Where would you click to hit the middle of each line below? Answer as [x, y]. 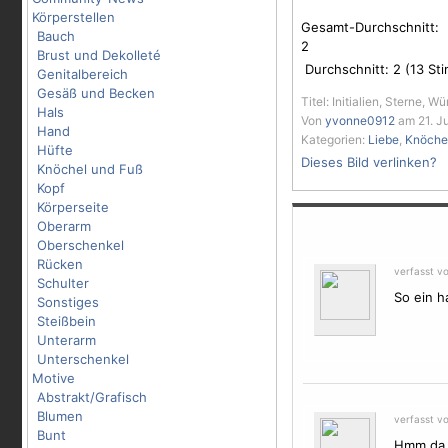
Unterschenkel [83, 359]
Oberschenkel [80, 245]
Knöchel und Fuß [90, 169]
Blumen [60, 416]
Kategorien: [334, 139]
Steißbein [66, 321]
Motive [53, 378]
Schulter [63, 283]
